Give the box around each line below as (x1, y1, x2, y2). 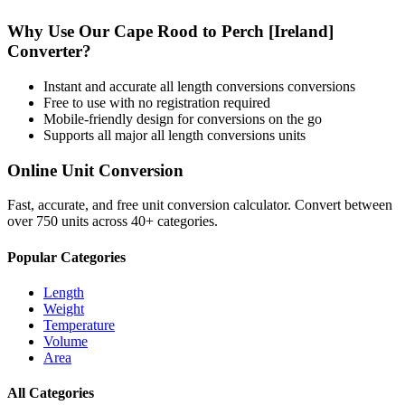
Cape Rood (114, 22, 198, 42)
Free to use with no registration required (43, 94, 270, 110)
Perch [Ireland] (221, 22, 334, 42)
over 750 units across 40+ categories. (7, 213, 218, 230)
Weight (43, 300, 84, 316)
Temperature (43, 316, 115, 333)
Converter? (7, 42, 91, 61)
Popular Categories (7, 249, 126, 265)
